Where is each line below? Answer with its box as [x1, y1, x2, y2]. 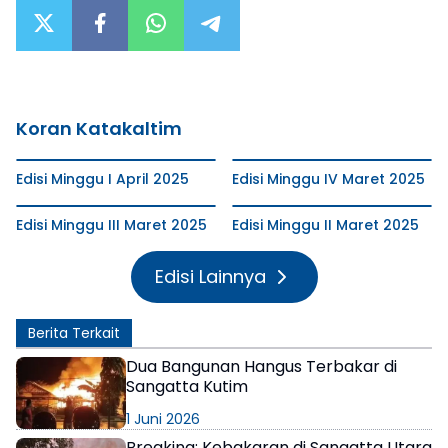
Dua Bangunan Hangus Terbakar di [126, 355, 397, 379]
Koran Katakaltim [16, 116, 182, 142]
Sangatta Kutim [126, 375, 248, 399]
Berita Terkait [28, 323, 120, 344]
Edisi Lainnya [154, 264, 266, 290]
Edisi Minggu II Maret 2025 [232, 215, 419, 236]
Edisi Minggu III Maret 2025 [16, 215, 207, 236]
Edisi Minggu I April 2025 [16, 169, 189, 190]
